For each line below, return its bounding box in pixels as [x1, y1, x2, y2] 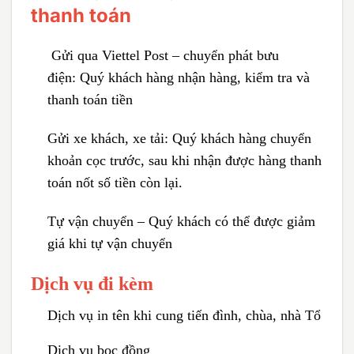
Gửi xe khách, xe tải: [47, 130, 172, 146]
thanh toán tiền [47, 91, 133, 107]
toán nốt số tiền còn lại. [47, 174, 183, 190]
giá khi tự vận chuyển [47, 235, 172, 251]
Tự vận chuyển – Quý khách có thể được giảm [47, 213, 315, 229]
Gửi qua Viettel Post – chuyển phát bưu [47, 47, 279, 63]
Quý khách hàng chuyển [171, 130, 311, 146]
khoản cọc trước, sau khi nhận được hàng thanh [47, 152, 322, 168]
